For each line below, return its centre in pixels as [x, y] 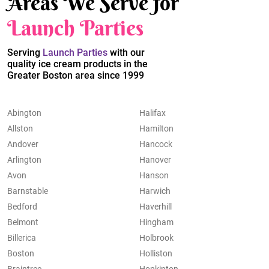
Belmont [23, 222]
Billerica [22, 238]
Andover [23, 144]
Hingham [156, 222]
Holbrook [156, 238]
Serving [25, 53]
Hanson [154, 176]
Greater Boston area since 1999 [76, 76]
